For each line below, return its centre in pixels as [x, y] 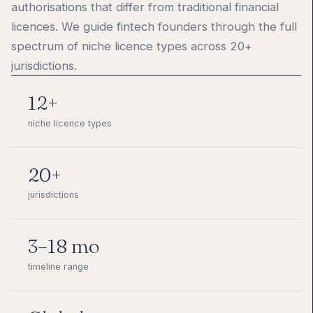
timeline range [58, 266]
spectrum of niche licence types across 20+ [132, 46]
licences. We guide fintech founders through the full [154, 27]
